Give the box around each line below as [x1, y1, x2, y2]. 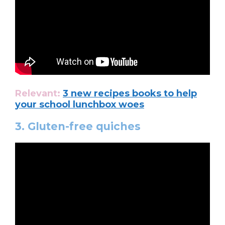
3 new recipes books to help [63, 87, 197, 99]
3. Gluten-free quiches [15, 120, 141, 133]
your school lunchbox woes [15, 98, 144, 110]
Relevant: [15, 87, 63, 99]
